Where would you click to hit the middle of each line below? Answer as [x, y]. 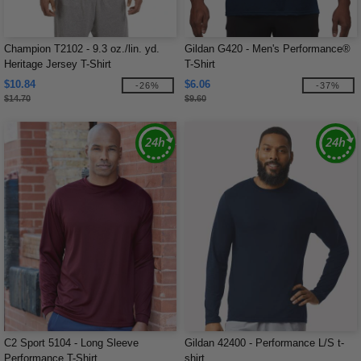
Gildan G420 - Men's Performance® [268, 49]
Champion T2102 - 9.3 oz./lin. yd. [82, 49]
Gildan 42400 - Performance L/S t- [264, 343]
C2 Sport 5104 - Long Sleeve [71, 343]
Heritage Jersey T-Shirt [58, 64]
